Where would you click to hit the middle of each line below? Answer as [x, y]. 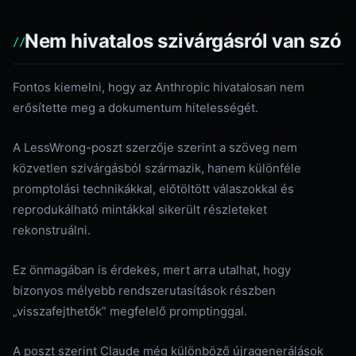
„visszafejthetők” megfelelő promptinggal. [130, 311]
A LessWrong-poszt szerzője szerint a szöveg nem [155, 147]
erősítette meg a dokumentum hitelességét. [135, 108]
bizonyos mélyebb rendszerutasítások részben [144, 290]
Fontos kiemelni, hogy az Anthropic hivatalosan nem [159, 87]
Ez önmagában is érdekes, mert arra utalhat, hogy [152, 270]
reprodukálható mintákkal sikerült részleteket [140, 209]
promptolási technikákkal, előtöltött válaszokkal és [153, 189]
